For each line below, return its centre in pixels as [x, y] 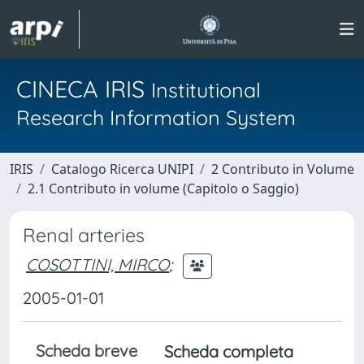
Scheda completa [229, 351]
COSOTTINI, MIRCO [97, 264]
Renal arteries [84, 235]
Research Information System [156, 117]
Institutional [206, 90]
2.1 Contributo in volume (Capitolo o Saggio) [163, 188]
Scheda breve [87, 351]
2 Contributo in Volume [283, 169]
